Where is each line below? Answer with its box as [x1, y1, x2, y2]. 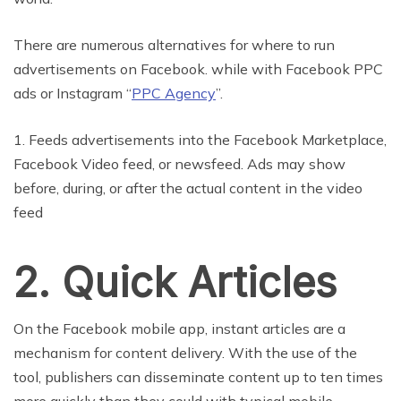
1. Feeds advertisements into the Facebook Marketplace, [13, 131, 387, 149]
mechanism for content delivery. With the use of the [13, 344, 357, 363]
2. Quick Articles [13, 257, 337, 308]
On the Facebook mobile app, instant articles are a [13, 320, 346, 338]
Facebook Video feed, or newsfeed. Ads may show [13, 155, 346, 174]
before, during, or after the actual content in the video [13, 179, 363, 198]
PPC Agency [132, 84, 216, 103]
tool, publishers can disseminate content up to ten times [13, 368, 383, 387]
